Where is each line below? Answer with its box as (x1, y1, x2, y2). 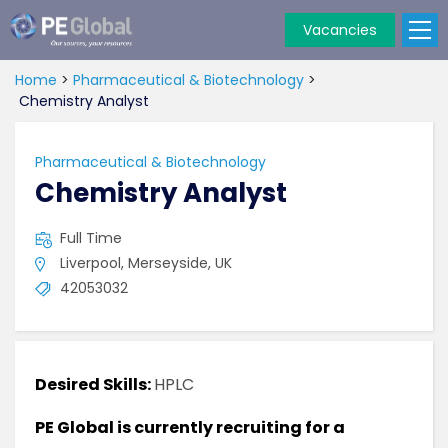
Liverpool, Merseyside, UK (60, 253, 232, 273)
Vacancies (303, 20, 377, 40)
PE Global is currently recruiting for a (35, 416, 345, 439)
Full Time (60, 228, 122, 248)
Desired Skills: (35, 373, 154, 396)
